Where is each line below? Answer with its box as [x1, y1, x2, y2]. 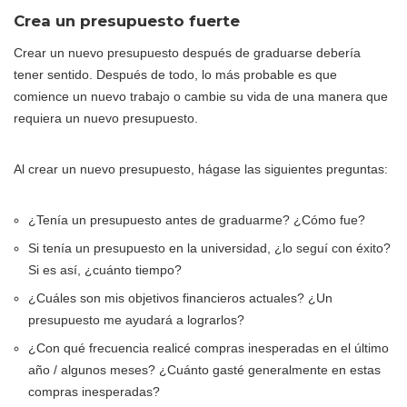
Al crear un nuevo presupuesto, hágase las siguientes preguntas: [14, 161, 388, 176]
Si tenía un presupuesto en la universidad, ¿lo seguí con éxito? [28, 240, 391, 255]
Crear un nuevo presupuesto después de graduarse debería [14, 45, 361, 60]
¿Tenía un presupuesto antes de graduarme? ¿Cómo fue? [28, 212, 365, 227]
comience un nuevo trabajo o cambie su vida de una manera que [14, 88, 388, 104]
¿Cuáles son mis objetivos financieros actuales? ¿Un [28, 290, 333, 305]
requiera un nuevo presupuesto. [14, 110, 198, 125]
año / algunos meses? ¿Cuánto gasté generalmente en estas [28, 362, 381, 377]
